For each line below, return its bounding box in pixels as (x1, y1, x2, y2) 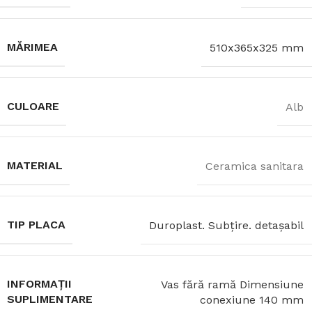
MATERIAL (7, 159, 63, 172)
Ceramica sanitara (205, 159, 304, 173)
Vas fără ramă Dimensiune (161, 277, 304, 291)
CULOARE (7, 100, 59, 113)
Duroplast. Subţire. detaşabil (149, 218, 304, 232)
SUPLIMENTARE (7, 292, 93, 306)
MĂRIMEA (7, 40, 58, 54)
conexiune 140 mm (200, 292, 304, 306)
